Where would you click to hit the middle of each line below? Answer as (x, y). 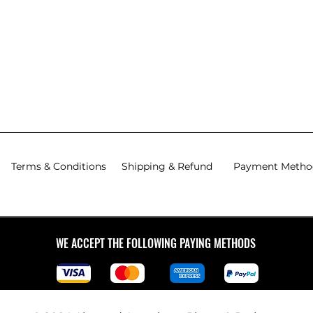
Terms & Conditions (58, 166)
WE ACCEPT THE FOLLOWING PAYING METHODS (156, 243)
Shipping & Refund (167, 166)
